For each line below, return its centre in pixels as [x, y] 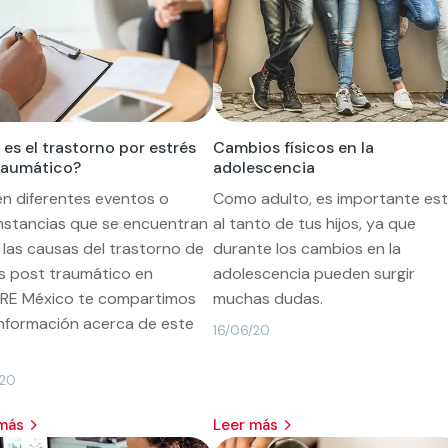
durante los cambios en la [306, 248]
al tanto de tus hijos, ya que [314, 223]
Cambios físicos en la [293, 147]
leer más [249, 424]
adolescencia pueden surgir [313, 273]
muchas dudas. [267, 298]
